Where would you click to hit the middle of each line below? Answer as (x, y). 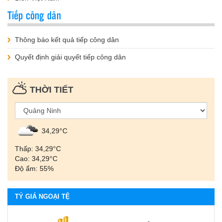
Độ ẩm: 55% (34, 169)
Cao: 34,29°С (36, 159)
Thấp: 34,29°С (38, 149)
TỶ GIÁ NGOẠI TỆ (42, 197)
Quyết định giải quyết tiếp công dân (70, 57)
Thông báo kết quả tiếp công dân (67, 40)
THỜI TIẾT (52, 90)
